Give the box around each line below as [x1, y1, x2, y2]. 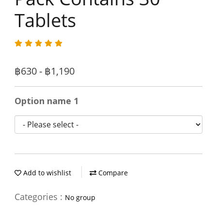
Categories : [15, 191, 65, 202]
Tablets [15, 7, 76, 32]
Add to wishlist [21, 168, 71, 177]
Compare [96, 168, 128, 177]
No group [65, 193, 95, 202]
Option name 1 [15, 95, 78, 107]
